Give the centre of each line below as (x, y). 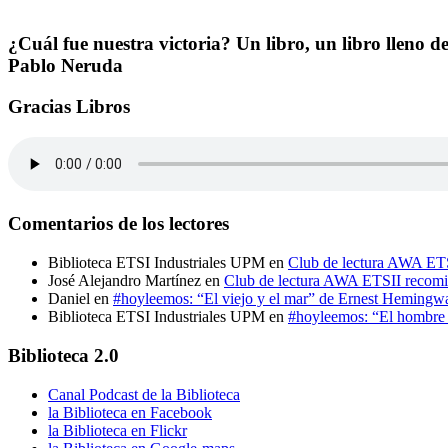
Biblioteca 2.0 (63, 355)
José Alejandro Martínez (124, 281)
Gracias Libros (69, 106)
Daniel (69, 299)
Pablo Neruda (65, 66)
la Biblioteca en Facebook (130, 412)
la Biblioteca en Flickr (117, 430)
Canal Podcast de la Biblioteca (144, 394)
